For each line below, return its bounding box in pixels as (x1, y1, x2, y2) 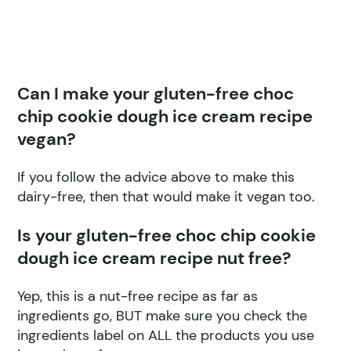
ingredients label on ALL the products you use (17, 325, 315, 345)
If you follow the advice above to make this (17, 167, 295, 186)
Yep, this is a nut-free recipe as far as (17, 286, 259, 306)
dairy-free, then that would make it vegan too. (17, 186, 316, 206)
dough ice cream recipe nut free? (17, 246, 292, 270)
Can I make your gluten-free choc (17, 81, 295, 105)
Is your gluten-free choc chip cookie (17, 223, 317, 247)
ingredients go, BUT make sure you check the (17, 306, 308, 325)
